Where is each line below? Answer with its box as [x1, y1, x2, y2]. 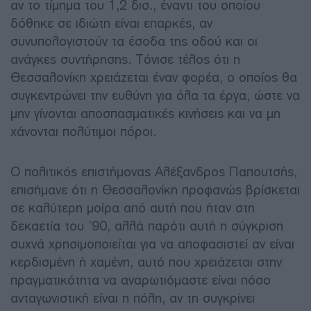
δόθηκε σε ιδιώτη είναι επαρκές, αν [10, 15, 212, 31]
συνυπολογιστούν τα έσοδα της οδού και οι [10, 33, 258, 49]
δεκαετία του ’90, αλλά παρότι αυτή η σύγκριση [10, 217, 283, 234]
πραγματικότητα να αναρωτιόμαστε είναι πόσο [10, 271, 271, 288]
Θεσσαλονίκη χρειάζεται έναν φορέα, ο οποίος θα [10, 69, 297, 85]
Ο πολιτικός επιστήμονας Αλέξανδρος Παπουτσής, [10, 163, 297, 180]
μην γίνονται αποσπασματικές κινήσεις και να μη [10, 105, 280, 121]
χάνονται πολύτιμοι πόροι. [10, 123, 156, 140]
